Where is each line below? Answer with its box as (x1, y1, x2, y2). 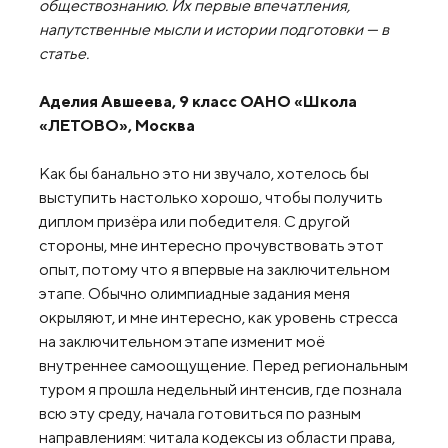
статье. (39, 43, 89, 63)
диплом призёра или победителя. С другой (39, 211, 350, 231)
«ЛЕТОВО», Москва (39, 115, 195, 135)
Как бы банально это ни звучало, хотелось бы (39, 163, 369, 183)
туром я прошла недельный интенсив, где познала (39, 379, 402, 399)
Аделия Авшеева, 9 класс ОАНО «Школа (39, 91, 357, 111)
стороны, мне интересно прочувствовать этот (39, 235, 384, 255)
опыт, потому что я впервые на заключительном (39, 259, 390, 279)
